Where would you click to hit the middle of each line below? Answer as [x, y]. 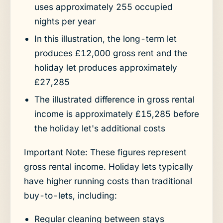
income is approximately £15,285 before [116, 114]
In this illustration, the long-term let [105, 38]
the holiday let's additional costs [100, 128]
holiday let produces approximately [106, 67]
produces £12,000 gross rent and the [111, 53]
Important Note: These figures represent [105, 152]
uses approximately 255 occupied [103, 6]
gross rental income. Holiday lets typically [108, 166]
